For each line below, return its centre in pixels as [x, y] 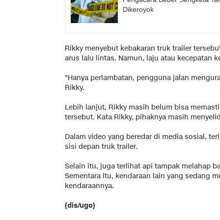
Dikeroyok [138, 10]
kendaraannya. [89, 186]
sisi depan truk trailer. [101, 146]
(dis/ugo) [80, 205]
